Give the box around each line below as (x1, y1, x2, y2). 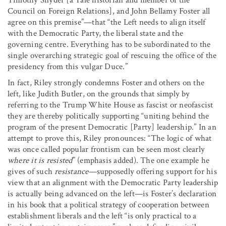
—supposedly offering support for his (88, 165, 217, 177)
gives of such (8, 165, 55, 177)
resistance (54, 165, 89, 177)
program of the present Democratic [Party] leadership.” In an (8, 121, 216, 133)
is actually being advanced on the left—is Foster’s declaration (8, 188, 217, 199)
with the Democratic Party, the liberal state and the (8, 27, 183, 39)
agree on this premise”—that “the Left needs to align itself (8, 16, 206, 28)
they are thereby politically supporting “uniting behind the (8, 110, 209, 122)
